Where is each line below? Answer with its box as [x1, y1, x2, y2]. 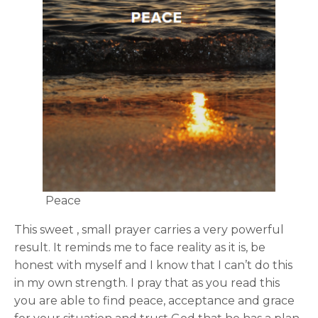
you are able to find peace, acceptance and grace [14, 294, 295, 308]
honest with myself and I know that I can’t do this [14, 258, 292, 273]
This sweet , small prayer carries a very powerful [14, 223, 284, 237]
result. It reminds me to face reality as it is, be [14, 241, 265, 255]
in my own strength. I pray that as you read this [14, 276, 280, 290]
